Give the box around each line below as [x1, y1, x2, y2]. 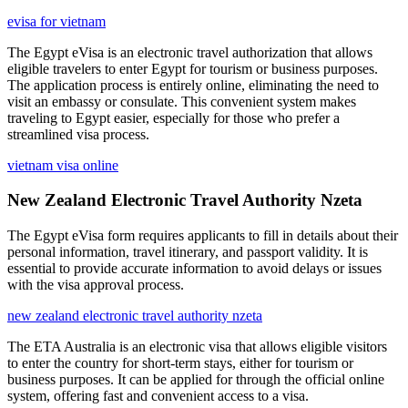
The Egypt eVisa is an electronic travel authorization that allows [7, 44, 372, 60]
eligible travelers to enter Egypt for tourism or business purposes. [7, 60, 378, 76]
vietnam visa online [7, 157, 118, 173]
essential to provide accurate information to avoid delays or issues [7, 260, 382, 277]
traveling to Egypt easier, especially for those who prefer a [7, 109, 340, 126]
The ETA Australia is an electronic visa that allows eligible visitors [7, 339, 387, 355]
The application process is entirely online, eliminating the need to [7, 76, 379, 93]
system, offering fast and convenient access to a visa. [7, 388, 309, 404]
